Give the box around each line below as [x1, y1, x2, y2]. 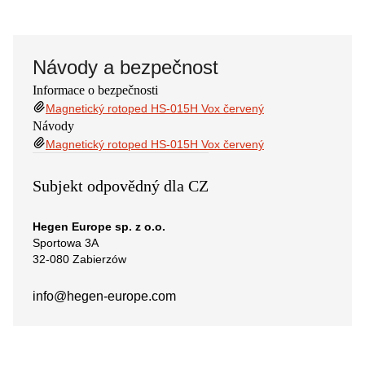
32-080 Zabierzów [33, 252, 126, 266]
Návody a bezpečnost [33, 55, 218, 78]
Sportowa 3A [33, 235, 99, 249]
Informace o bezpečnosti [33, 82, 158, 97]
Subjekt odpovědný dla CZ [33, 176, 209, 195]
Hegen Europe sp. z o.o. [33, 219, 165, 233]
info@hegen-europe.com [33, 288, 176, 303]
